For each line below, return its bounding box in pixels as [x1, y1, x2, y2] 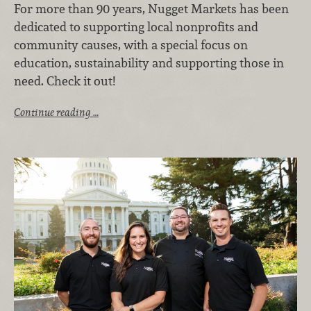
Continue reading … [14, 106, 99, 119]
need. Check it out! [14, 73, 115, 90]
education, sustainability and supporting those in [14, 55, 284, 72]
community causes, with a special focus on [14, 37, 248, 53]
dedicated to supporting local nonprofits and [14, 19, 258, 35]
